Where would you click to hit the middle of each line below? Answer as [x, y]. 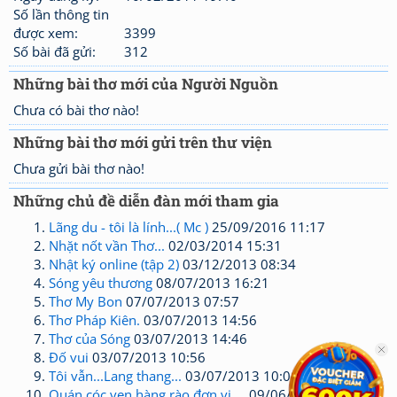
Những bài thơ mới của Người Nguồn [146, 84]
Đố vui [69, 357]
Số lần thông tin [61, 14]
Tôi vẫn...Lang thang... [115, 376]
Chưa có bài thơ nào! [76, 110]
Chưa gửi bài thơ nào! [79, 168]
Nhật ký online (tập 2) [114, 264]
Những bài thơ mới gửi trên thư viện [143, 142]
